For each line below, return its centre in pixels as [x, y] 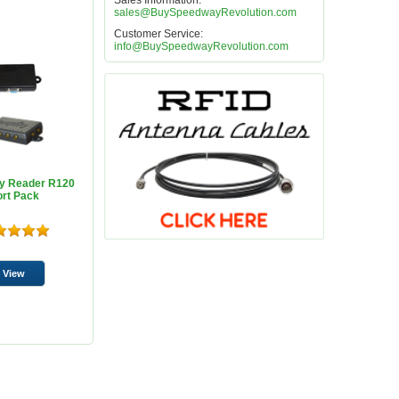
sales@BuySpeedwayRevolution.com [206, 12]
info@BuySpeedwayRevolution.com [202, 46]
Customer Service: [159, 34]
